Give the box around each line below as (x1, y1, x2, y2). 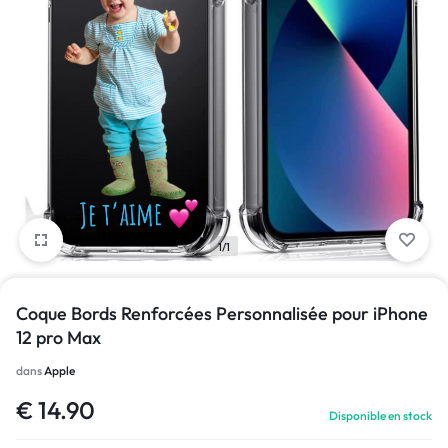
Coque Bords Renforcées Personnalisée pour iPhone (16, 301, 428, 325)
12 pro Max (16, 325, 101, 349)
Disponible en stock (329, 407, 432, 423)
